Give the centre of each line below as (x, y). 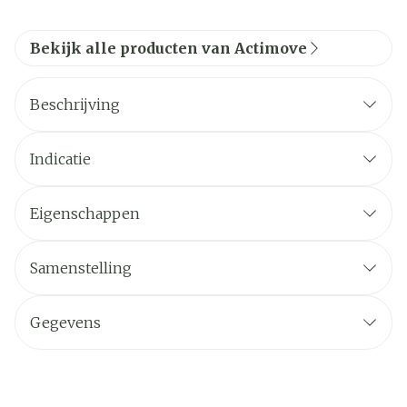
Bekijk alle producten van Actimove (169, 48)
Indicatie (60, 159)
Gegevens (65, 323)
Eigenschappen (85, 213)
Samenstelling (81, 268)
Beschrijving (75, 104)
